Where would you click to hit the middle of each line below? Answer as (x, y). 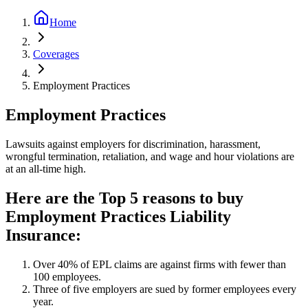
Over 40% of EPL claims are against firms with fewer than (159, 264)
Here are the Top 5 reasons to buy (124, 198)
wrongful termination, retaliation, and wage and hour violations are (150, 156)
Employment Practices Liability (118, 216)
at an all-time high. (46, 168)
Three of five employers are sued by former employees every (165, 289)
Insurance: (43, 235)
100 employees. (67, 276)
